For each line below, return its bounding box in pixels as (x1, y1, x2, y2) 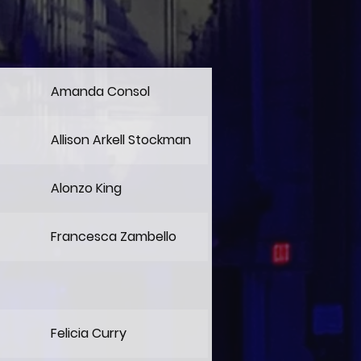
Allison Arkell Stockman (51, 131, 191, 149)
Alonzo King (51, 179, 122, 197)
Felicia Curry (51, 324, 127, 342)
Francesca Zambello (51, 227, 176, 246)
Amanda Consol (51, 82, 150, 101)
